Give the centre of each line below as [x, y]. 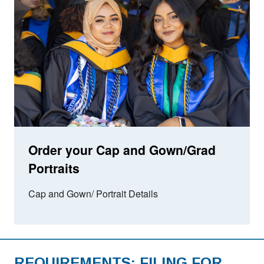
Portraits [54, 168]
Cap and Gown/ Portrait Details [93, 194]
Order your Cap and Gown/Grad [122, 150]
